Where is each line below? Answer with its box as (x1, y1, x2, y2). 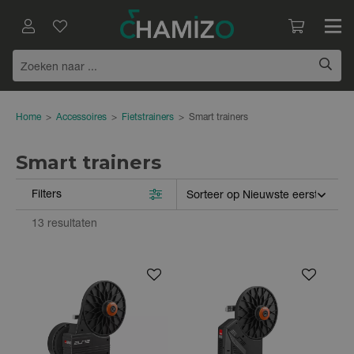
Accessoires (56, 112, 107, 122)
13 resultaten (32, 218, 97, 230)
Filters (32, 189, 62, 201)
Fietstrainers (122, 112, 174, 122)
